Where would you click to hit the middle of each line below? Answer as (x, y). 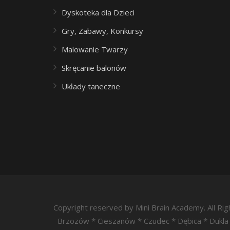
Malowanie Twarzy (95, 49)
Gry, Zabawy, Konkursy (102, 31)
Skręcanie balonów (94, 68)
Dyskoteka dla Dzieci (98, 12)
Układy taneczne (91, 86)
